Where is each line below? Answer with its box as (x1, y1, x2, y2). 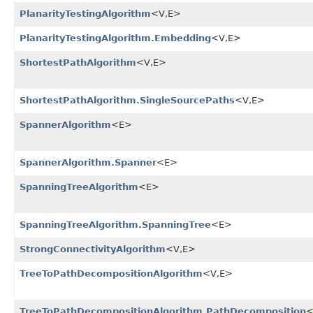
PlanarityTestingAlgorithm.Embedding (20, 33, 211, 44)
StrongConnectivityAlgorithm (20, 244, 166, 255)
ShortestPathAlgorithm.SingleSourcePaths (20, 95, 235, 106)
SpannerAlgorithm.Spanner (20, 157, 156, 168)
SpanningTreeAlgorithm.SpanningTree (20, 219, 211, 231)
